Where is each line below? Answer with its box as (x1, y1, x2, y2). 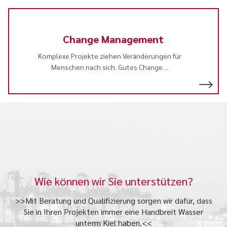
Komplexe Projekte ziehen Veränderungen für (37, 51, 181, 60)
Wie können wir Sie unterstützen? (34, 173, 193, 188)
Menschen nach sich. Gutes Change (51, 62, 163, 71)
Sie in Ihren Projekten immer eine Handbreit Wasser (24, 206, 203, 217)
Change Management (63, 32, 164, 46)
